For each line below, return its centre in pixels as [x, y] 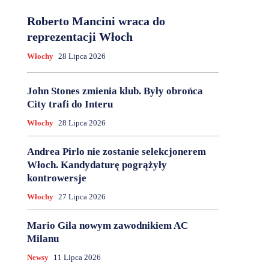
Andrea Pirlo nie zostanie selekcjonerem [116, 152]
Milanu [43, 239]
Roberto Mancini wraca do [96, 21]
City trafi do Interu [70, 104]
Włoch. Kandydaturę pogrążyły [97, 165]
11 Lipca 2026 [77, 258]
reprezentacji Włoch [80, 37]
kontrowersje [56, 178]
